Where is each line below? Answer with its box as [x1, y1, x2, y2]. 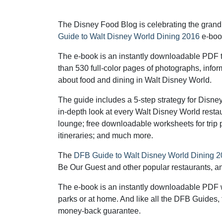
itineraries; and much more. [58, 131, 153, 140]
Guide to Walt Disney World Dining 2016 [58, 32, 200, 41]
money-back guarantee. [58, 207, 141, 215]
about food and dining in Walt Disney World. [58, 76, 212, 84]
